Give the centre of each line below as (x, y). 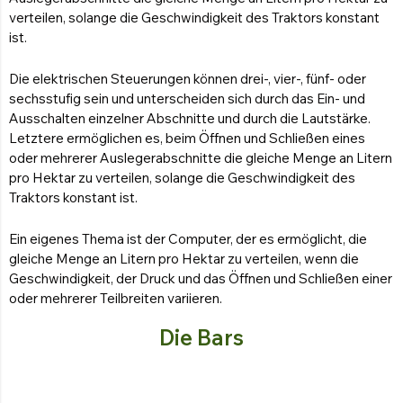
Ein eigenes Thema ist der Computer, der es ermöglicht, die (188, 238)
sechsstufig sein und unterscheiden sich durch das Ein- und (187, 98)
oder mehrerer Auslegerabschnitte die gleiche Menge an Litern (201, 157)
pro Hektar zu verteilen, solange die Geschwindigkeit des (182, 177)
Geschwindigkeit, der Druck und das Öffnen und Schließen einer (201, 278)
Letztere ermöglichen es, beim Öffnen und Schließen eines (187, 138)
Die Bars (201, 337)
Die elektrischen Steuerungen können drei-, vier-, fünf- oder (188, 78)
